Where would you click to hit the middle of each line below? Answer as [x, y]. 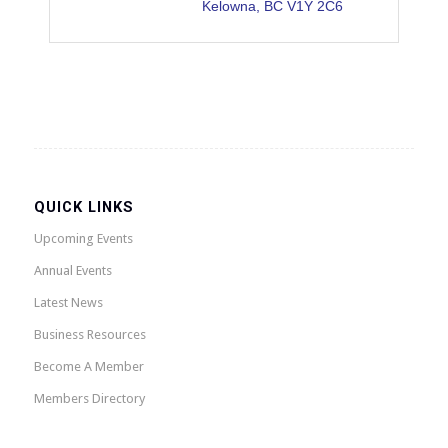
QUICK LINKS [83, 207]
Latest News [68, 303]
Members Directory [89, 399]
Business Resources [89, 335]
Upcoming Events [83, 239]
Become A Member [88, 367]
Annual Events [72, 271]
